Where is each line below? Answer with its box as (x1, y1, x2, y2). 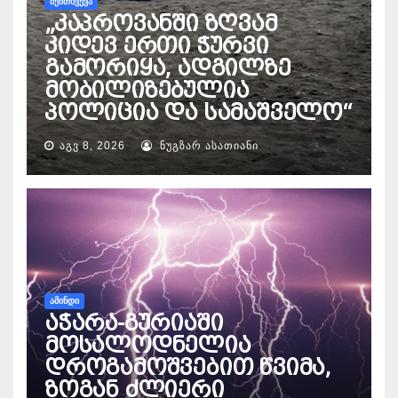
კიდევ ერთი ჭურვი (44, 33, 268, 59)
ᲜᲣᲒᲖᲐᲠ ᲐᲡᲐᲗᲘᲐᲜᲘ (156, 139, 259, 152)
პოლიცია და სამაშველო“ (44, 99, 352, 125)
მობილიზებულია (44, 77, 249, 103)
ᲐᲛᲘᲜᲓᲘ (50, 295, 79, 306)
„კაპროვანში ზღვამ (44, 11, 277, 36)
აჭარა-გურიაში (44, 310, 223, 336)
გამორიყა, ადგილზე (44, 55, 291, 81)
